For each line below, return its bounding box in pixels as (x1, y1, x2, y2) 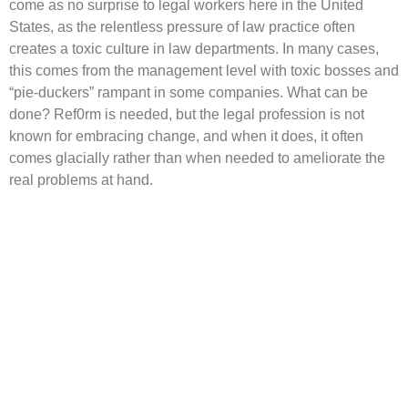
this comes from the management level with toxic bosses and (9, 63, 399, 78)
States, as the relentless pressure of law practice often (9, 19, 355, 35)
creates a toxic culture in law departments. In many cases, (9, 41, 379, 56)
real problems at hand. (9, 172, 153, 188)
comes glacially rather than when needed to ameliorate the (9, 150, 385, 166)
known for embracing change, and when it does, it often (9, 128, 363, 144)
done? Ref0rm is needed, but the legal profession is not (9, 107, 364, 122)
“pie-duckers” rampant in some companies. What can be (9, 85, 368, 100)
